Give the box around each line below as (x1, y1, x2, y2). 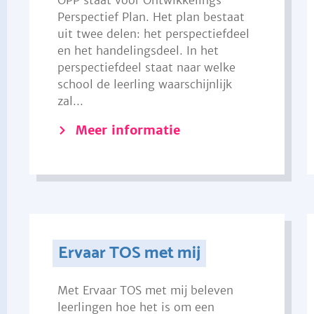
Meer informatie (75, 122, 180, 138)
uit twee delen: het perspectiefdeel (57, 27, 250, 41)
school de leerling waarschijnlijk (57, 77, 232, 91)
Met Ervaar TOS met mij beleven (57, 283, 233, 297)
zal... (57, 94, 83, 108)
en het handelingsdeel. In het (57, 43, 219, 57)
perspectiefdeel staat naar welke (57, 60, 235, 74)
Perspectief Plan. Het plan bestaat (57, 10, 245, 24)
